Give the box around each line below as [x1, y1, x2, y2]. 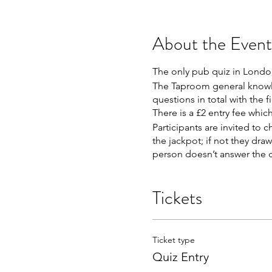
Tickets [152, 185, 202, 211]
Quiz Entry [152, 249, 209, 264]
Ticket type [152, 234, 195, 245]
